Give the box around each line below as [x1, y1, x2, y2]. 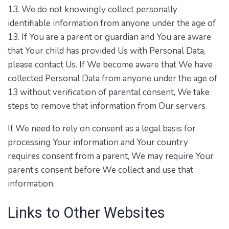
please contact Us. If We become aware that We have [8, 58, 213, 71]
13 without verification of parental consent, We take [8, 86, 210, 98]
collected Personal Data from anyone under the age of [8, 72, 217, 84]
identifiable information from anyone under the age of [8, 17, 216, 29]
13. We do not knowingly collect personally [8, 3, 177, 15]
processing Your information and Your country [8, 136, 188, 148]
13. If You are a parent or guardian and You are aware [8, 31, 211, 43]
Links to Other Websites [8, 203, 165, 221]
